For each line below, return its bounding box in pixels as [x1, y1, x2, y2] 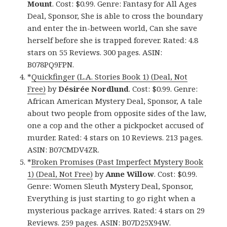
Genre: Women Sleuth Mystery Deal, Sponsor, [27, 180, 194, 191]
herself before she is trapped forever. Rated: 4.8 [27, 34, 199, 45]
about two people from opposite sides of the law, [27, 107, 207, 118]
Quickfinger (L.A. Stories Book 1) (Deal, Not [31, 71, 188, 82]
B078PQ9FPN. [27, 59, 74, 69]
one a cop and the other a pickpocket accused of [27, 120, 204, 130]
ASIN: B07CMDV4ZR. [27, 144, 100, 155]
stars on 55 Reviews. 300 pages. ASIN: [27, 47, 163, 57]
